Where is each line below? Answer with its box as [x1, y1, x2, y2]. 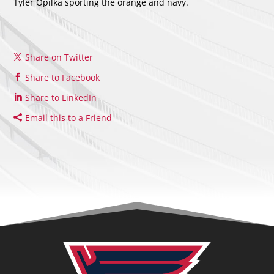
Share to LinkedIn [25, 92, 97, 104]
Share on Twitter [25, 51, 94, 64]
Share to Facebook [25, 72, 100, 84]
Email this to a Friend [25, 112, 113, 124]
